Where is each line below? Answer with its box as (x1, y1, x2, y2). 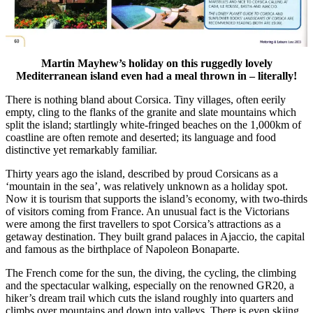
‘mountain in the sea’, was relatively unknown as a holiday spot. (6, 180, 288, 193)
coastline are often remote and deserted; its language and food (6, 131, 276, 144)
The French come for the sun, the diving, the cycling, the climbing (6, 267, 296, 279)
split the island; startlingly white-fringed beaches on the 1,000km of (6, 119, 301, 131)
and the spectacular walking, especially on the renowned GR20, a (6, 279, 294, 292)
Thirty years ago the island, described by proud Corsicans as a (6, 168, 278, 180)
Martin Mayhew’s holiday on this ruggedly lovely (41, 57, 272, 70)
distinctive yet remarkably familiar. (6, 144, 157, 156)
